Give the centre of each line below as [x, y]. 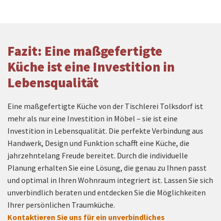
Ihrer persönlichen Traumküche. [62, 204]
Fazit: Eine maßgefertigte [85, 51]
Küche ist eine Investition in [91, 66]
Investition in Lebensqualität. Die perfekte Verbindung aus [105, 130]
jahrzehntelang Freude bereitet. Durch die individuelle [98, 155]
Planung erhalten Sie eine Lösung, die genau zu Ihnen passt [107, 167]
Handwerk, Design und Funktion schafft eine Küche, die [98, 143]
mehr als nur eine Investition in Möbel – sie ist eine [92, 118]
